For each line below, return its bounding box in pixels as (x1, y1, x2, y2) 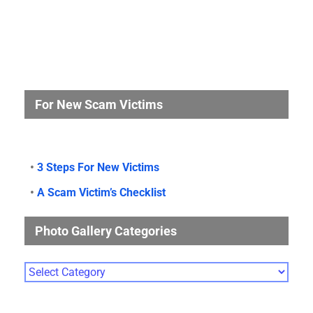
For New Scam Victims (35, 96, 163, 112)
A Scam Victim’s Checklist (37, 185, 166, 199)
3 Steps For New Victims (37, 160, 159, 174)
